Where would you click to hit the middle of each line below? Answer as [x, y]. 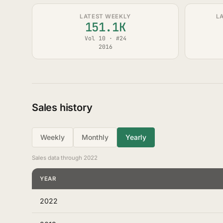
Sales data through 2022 [65, 158]
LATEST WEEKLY [105, 16]
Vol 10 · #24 [105, 38]
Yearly [136, 137]
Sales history [62, 108]
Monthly [95, 137]
